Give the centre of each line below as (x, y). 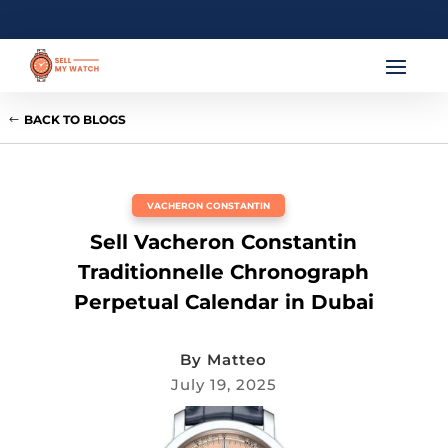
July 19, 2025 (223, 385)
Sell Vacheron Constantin (224, 242)
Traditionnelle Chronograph (224, 272)
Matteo (237, 360)
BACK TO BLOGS (75, 119)
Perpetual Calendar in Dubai (223, 302)
